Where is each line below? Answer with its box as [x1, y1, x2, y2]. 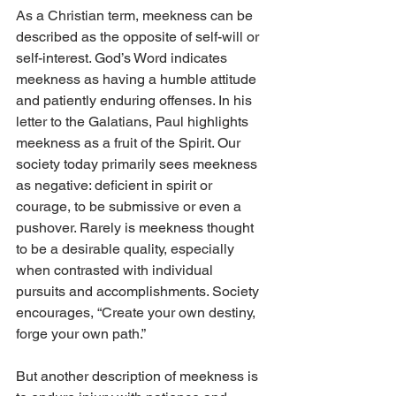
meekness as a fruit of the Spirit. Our [16, 134, 244, 152]
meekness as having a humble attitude [16, 71, 260, 88]
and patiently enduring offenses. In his [16, 92, 255, 110]
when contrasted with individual [16, 262, 217, 279]
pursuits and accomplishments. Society [16, 283, 263, 301]
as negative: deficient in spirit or [16, 177, 216, 194]
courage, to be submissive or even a [16, 198, 245, 216]
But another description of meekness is [16, 368, 262, 385]
